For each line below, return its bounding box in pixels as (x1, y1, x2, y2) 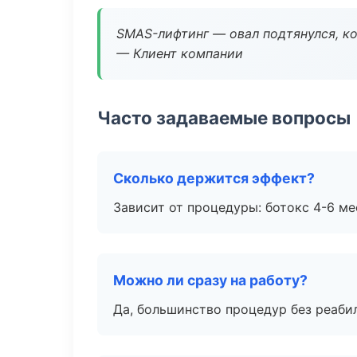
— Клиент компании (116, 45, 243, 61)
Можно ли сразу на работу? (113, 272, 308, 288)
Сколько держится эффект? (113, 170, 315, 186)
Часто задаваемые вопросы (97, 107, 351, 128)
